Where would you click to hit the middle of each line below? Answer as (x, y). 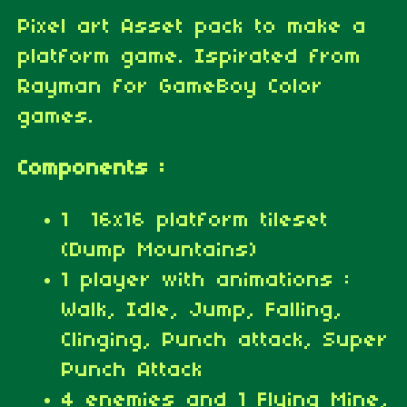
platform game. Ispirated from (190, 57)
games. (56, 117)
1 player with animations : (206, 280)
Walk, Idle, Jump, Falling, (202, 310)
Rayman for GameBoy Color (171, 87)
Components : (92, 169)
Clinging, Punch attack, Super (225, 340)
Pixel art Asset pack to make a (193, 27)
